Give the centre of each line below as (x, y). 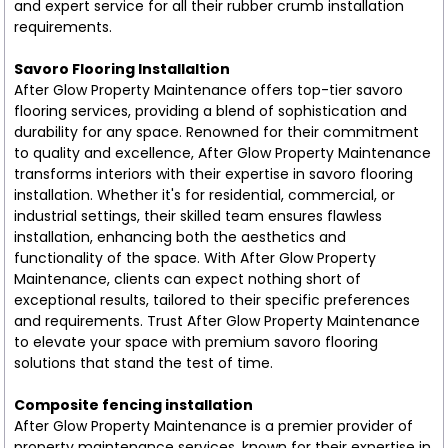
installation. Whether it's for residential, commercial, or (204, 194)
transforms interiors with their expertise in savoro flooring (213, 173)
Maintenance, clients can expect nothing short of (187, 278)
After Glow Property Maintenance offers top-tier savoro (208, 89)
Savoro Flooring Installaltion (121, 68)
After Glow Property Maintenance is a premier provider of (213, 425)
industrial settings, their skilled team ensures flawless (197, 215)
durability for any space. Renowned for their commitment (216, 131)
